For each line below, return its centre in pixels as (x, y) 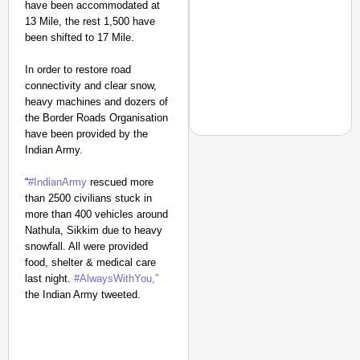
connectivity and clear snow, (91, 86)
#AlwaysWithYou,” (115, 278)
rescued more (120, 182)
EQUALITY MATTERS (295, 194)
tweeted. (121, 295)
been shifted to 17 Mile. (80, 37)
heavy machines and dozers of (96, 102)
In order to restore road (78, 70)
